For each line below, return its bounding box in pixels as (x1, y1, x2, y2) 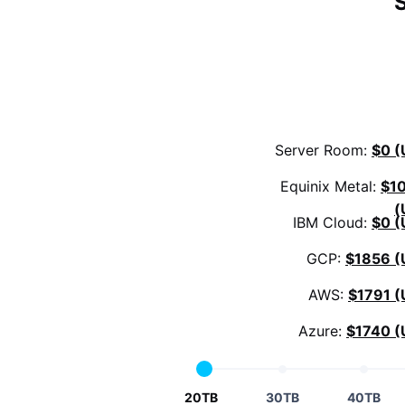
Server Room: (275, 140, 372, 159)
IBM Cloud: (293, 212, 372, 231)
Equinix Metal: (280, 176, 381, 195)
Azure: (298, 321, 346, 340)
